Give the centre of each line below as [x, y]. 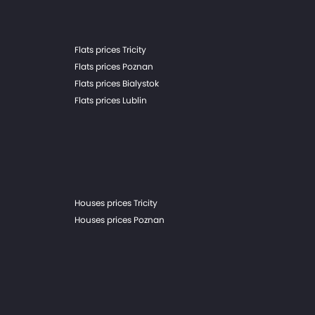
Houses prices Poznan [120, 220]
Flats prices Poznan [114, 66]
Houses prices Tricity [116, 203]
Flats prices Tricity [110, 50]
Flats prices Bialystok [117, 83]
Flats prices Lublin [111, 100]
